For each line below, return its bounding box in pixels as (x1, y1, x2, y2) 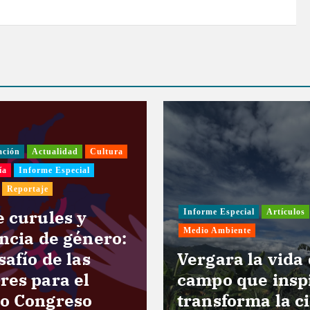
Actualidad (31, 147, 78, 157)
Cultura (89, 147, 123, 157)
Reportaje (6, 184, 48, 194)
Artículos (266, 207, 305, 217)
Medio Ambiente (183, 226, 251, 236)
